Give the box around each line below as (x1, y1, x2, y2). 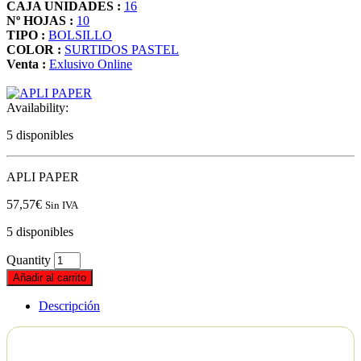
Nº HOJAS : (6, 14, 73, 28)
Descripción (39, 299, 100, 313)
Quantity (6, 253, 51, 268)
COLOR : (6, 43, 61, 57)
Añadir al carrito (13, 272, 86, 284)
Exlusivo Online (49, 57, 132, 72)
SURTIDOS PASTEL (64, 43, 179, 57)
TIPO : (6, 28, 45, 43)
